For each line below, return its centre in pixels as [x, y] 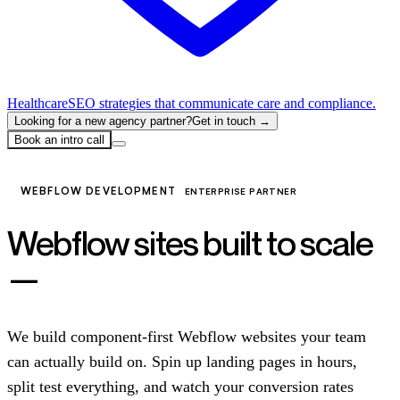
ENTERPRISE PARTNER [241, 191]
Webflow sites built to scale [190, 243]
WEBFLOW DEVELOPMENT [98, 191]
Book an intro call [59, 140]
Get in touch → [231, 121]
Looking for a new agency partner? [103, 121]
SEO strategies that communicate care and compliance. [222, 103]
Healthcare [37, 103]
